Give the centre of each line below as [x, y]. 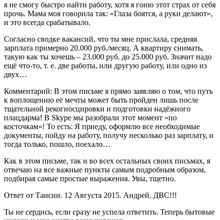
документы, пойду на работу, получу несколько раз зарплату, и [109, 135]
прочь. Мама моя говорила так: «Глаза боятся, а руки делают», [108, 13]
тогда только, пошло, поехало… [57, 144]
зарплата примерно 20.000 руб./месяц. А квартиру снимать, [104, 48]
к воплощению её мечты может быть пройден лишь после [101, 100]
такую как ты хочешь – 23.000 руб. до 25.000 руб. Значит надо [108, 56]
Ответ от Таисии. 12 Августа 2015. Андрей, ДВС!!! [90, 195]
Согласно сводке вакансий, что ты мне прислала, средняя [100, 39]
